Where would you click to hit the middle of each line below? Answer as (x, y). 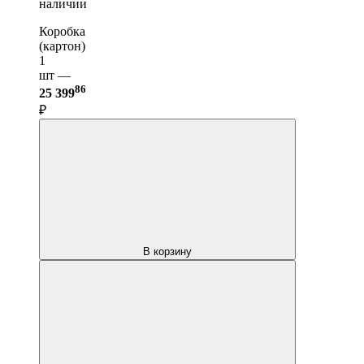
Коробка (62, 32)
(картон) (62, 46)
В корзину (167, 252)
